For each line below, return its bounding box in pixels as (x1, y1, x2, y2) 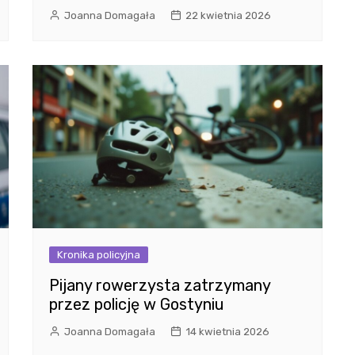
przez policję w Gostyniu (48, 295, 224, 315)
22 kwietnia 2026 (185, 10, 271, 22)
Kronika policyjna (56, 249, 140, 261)
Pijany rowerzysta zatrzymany (48, 276, 270, 296)
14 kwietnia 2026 (185, 326, 269, 338)
